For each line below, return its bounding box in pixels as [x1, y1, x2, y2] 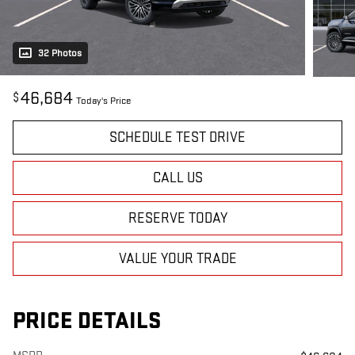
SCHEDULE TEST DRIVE [109, 128, 246, 146]
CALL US [152, 169, 203, 186]
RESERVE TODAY [128, 209, 227, 227]
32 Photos [38, 46, 82, 59]
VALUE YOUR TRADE [118, 250, 237, 267]
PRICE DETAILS [13, 307, 161, 335]
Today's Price [76, 94, 131, 107]
